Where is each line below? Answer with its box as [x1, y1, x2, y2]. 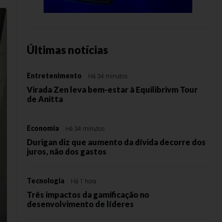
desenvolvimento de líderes [27, 199, 134, 209]
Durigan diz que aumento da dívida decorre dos [27, 137, 206, 147]
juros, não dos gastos [27, 147, 107, 156]
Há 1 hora [71, 178, 96, 185]
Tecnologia [27, 176, 64, 185]
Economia [27, 124, 59, 132]
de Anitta [27, 94, 63, 104]
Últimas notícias [27, 43, 108, 56]
